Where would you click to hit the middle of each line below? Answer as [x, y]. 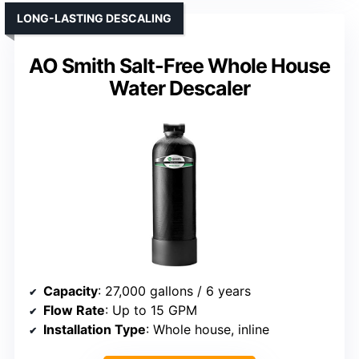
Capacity [71, 291]
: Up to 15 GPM [151, 311]
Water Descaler [179, 89]
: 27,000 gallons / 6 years [174, 291]
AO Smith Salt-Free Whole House [179, 66]
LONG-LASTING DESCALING [94, 18]
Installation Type [95, 330]
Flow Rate [74, 311]
